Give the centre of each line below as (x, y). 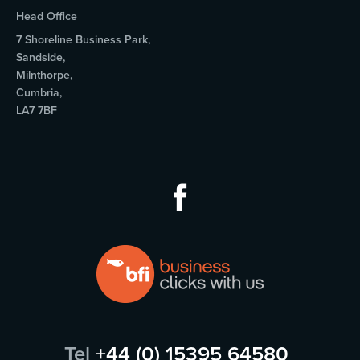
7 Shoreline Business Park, (83, 40)
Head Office (47, 17)
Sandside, (41, 58)
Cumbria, (39, 93)
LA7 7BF (37, 111)
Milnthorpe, (44, 76)
